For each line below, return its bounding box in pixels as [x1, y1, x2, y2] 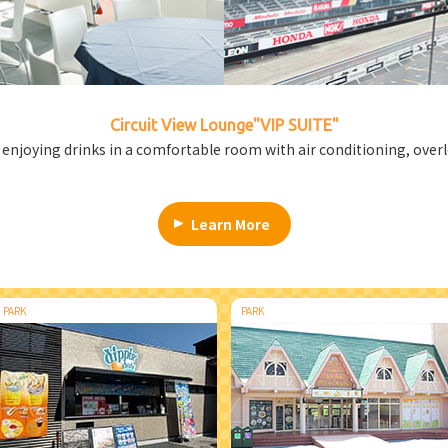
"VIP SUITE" [252, 115, 339, 134]
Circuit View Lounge [109, 115, 253, 134]
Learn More [191, 213, 271, 234]
